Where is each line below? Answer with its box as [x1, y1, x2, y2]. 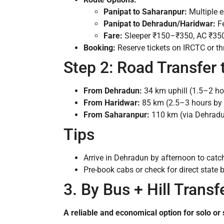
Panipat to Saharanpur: [103, 6, 187, 16]
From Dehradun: [83, 85, 142, 95]
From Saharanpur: [83, 109, 149, 119]
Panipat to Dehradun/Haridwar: [103, 18, 215, 28]
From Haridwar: [83, 97, 140, 107]
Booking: [83, 42, 115, 52]
